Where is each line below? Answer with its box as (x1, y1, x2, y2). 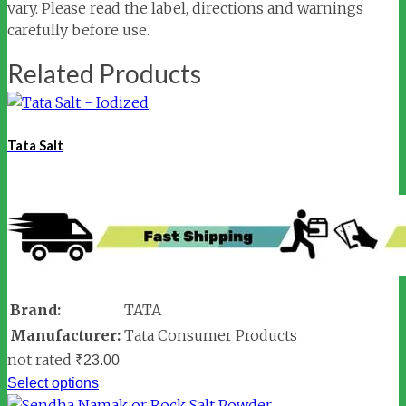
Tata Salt (7, 137, 63, 154)
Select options (7, 375, 99, 391)
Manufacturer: (10, 326, 121, 345)
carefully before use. (7, 21, 150, 40)
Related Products (7, 58, 201, 90)
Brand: (10, 301, 61, 320)
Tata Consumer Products (124, 326, 297, 345)
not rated (7, 351, 72, 370)
